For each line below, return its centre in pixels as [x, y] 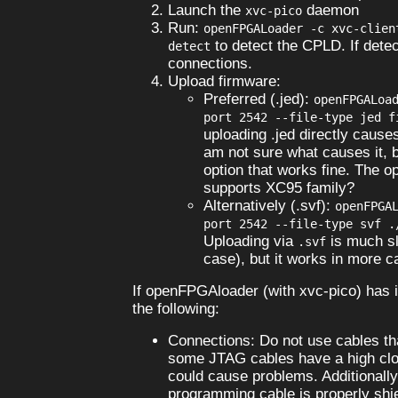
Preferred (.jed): [258, 99]
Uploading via [250, 241]
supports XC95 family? [279, 187]
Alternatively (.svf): [269, 205]
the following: [175, 308]
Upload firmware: [224, 81]
